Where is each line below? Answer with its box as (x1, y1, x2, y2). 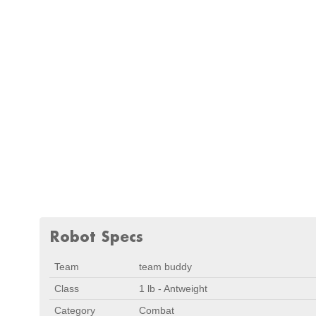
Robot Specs (49, 227, 143, 245)
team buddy (139, 261, 192, 272)
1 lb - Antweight (139, 283, 207, 294)
